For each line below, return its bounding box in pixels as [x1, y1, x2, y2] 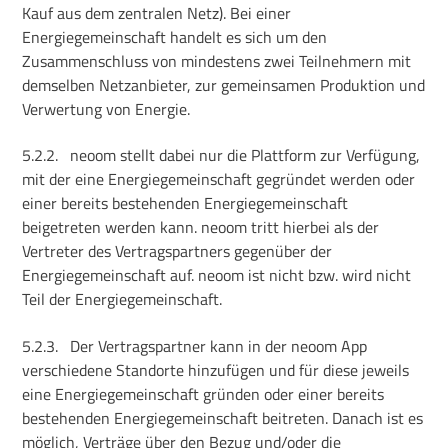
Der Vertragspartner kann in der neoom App [70, 333, 368, 358]
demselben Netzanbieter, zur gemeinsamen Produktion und [22, 72, 426, 97]
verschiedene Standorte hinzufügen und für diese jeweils [22, 357, 410, 382]
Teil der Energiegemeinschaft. [22, 287, 223, 312]
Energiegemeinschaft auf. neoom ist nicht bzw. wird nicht [22, 263, 412, 288]
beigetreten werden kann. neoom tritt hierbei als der [22, 215, 380, 240]
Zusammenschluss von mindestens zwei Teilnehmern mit [22, 48, 412, 73]
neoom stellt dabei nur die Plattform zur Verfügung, [70, 143, 421, 168]
